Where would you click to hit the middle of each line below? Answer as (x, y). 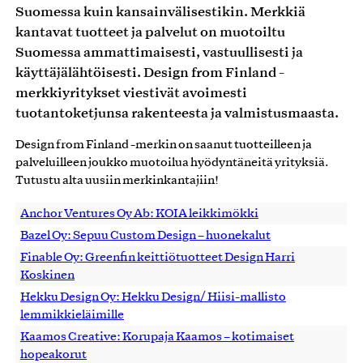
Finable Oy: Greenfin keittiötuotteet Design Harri (158, 257)
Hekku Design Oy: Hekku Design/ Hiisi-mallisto (153, 297)
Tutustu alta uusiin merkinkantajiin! (117, 180)
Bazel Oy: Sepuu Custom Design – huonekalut (145, 235)
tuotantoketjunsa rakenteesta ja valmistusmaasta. (177, 112)
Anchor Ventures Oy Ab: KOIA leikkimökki (139, 214)
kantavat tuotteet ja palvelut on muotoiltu (150, 31)
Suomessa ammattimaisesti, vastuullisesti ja (159, 51)
